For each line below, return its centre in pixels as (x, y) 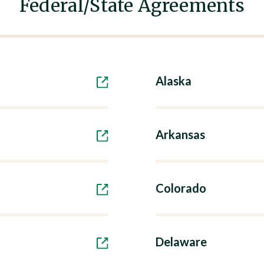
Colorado (181, 188)
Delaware (181, 242)
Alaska (174, 81)
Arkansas (180, 134)
